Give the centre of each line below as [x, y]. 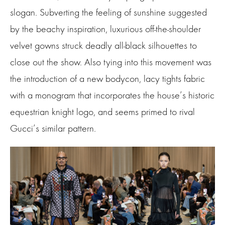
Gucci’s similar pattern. [53, 128]
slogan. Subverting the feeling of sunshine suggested [108, 12]
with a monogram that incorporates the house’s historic [112, 95]
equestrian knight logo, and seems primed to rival [102, 111]
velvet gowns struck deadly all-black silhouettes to [103, 45]
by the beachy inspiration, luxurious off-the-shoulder [105, 29]
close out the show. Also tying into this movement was [111, 62]
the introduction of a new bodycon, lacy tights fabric [107, 78]
